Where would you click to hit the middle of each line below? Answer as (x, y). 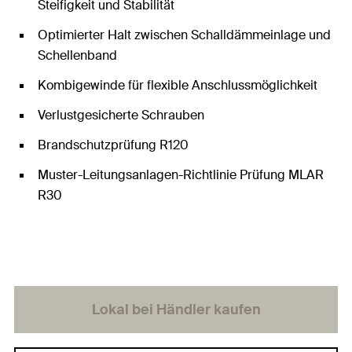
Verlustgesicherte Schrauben (121, 115)
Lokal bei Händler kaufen (176, 310)
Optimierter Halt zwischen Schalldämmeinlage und (184, 35)
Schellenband (77, 55)
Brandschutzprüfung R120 (113, 145)
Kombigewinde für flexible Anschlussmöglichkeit (178, 85)
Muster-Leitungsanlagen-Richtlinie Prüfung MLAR (181, 175)
